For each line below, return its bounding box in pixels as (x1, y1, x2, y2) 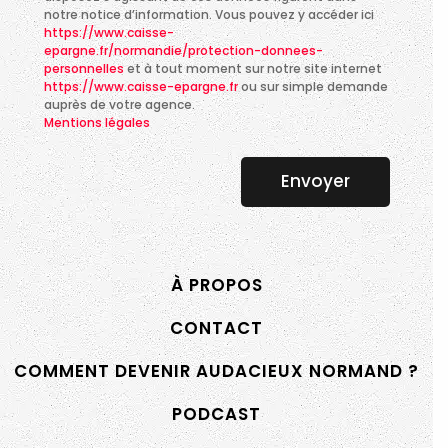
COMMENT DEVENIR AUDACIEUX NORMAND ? (14, 359, 419, 384)
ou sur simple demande (238, 77, 389, 95)
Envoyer (280, 169, 350, 194)
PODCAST (172, 402, 261, 427)
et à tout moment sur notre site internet (124, 59, 383, 77)
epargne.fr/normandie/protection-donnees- (44, 41, 324, 59)
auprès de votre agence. (44, 95, 196, 113)
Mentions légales (44, 113, 151, 131)
